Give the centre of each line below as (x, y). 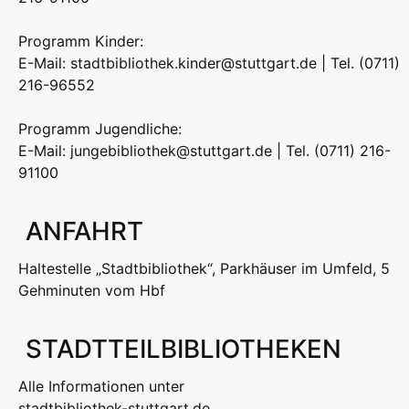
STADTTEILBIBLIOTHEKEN (184, 349)
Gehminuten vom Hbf (92, 291)
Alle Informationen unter (101, 387)
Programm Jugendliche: (100, 129)
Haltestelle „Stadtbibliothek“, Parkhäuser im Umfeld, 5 (204, 269)
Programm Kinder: (81, 42)
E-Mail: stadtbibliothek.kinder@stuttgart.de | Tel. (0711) (209, 63)
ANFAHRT (84, 231)
